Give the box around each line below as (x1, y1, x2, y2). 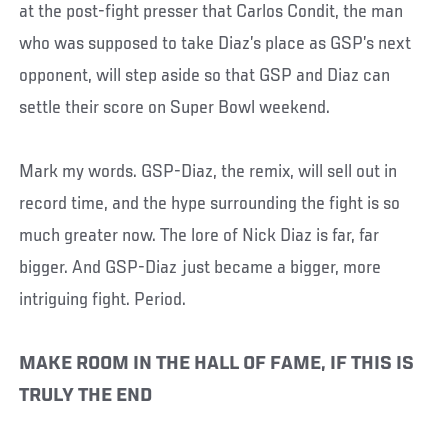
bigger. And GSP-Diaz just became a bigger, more (19, 257, 382, 278)
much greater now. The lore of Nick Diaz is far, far (19, 225, 380, 246)
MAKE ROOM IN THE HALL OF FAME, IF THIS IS (19, 353, 415, 374)
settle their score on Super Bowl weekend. (19, 97, 331, 118)
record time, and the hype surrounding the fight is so (19, 193, 401, 214)
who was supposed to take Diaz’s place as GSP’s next (19, 33, 412, 54)
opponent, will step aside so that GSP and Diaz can (19, 65, 391, 86)
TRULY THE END (19, 385, 153, 406)
